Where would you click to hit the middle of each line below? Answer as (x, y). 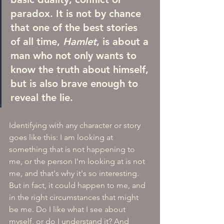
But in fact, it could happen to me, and (78, 185)
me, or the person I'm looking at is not (78, 161)
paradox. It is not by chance (77, 13)
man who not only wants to (75, 55)
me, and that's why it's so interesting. (75, 173)
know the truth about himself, (81, 69)
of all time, (37, 41)
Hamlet (80, 41)
